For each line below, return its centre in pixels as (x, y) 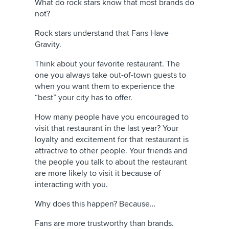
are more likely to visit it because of (98, 174)
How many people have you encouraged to (112, 117)
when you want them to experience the (105, 87)
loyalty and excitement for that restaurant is (112, 140)
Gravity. (48, 45)
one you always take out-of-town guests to (110, 75)
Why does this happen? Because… (95, 204)
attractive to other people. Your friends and (111, 151)
